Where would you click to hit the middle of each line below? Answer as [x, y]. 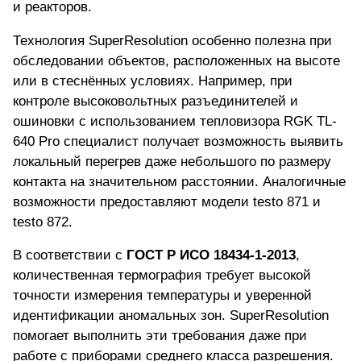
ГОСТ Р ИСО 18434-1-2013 [211, 255]
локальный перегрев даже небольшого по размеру [172, 162]
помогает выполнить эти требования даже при [160, 336]
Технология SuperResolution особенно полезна [161, 41]
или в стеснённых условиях [102, 81]
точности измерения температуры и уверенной [162, 296]
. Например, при [241, 81]
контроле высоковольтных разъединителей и [156, 102]
